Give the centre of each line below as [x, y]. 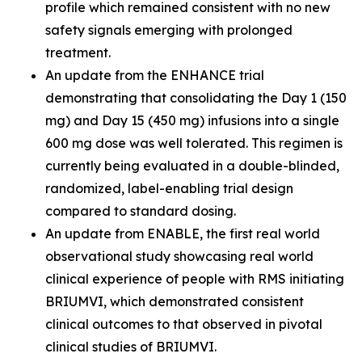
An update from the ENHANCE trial [155, 75]
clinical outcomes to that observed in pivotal [184, 324]
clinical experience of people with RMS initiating [195, 279]
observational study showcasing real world [179, 256]
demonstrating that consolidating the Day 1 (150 [196, 98]
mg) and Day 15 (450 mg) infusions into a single [192, 120]
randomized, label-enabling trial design [169, 188]
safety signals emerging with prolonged [169, 30]
